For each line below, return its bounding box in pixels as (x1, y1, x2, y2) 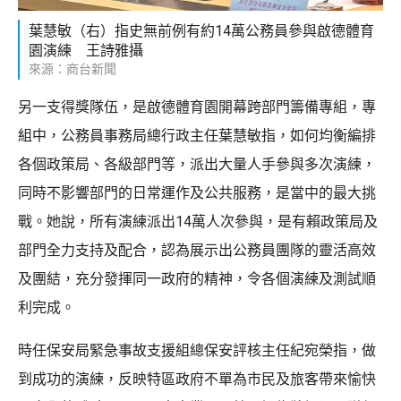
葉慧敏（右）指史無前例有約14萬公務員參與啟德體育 (29, 22, 374, 40)
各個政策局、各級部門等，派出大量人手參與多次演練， (18, 156, 376, 174)
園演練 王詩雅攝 (29, 42, 143, 60)
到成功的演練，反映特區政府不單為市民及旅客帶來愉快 (18, 371, 376, 388)
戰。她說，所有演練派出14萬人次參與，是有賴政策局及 (18, 213, 378, 231)
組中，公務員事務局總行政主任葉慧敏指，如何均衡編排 (18, 127, 376, 145)
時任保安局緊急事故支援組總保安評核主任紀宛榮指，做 (18, 342, 376, 360)
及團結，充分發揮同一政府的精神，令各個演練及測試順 (18, 270, 376, 288)
